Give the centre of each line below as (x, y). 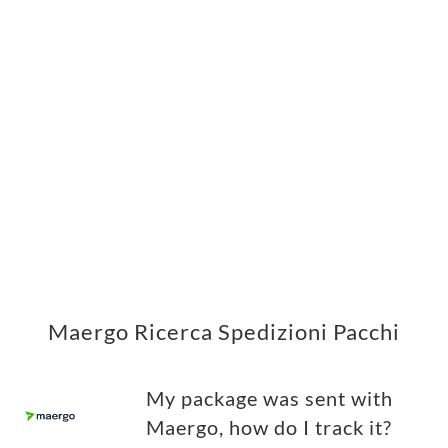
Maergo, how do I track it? (269, 428)
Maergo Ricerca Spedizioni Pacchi (224, 332)
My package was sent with (269, 399)
